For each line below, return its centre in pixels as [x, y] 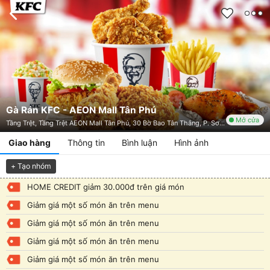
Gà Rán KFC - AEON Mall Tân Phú [81, 110]
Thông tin [86, 142]
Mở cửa [247, 120]
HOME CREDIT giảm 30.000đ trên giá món [106, 187]
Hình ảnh [191, 142]
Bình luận [140, 142]
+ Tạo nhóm [31, 166]
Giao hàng [30, 142]
